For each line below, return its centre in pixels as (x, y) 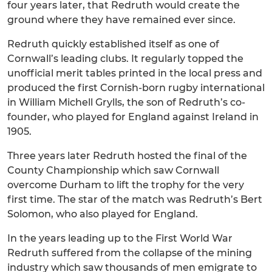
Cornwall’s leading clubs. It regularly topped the (125, 59)
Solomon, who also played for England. (103, 214)
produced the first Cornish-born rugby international (136, 88)
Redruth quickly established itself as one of (113, 44)
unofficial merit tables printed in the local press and (135, 73)
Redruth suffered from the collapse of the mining (130, 253)
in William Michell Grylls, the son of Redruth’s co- (126, 102)
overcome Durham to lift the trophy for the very (126, 185)
